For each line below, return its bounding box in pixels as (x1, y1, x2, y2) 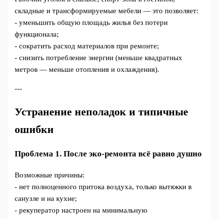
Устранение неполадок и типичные (15, 106, 189, 118)
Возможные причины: (15, 171, 85, 179)
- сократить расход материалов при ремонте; (15, 42, 159, 50)
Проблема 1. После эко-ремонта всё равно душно (15, 149, 202, 158)
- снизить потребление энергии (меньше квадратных (15, 54, 183, 62)
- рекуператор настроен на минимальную (15, 206, 148, 215)
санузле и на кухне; (15, 195, 77, 203)
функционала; (15, 30, 59, 39)
